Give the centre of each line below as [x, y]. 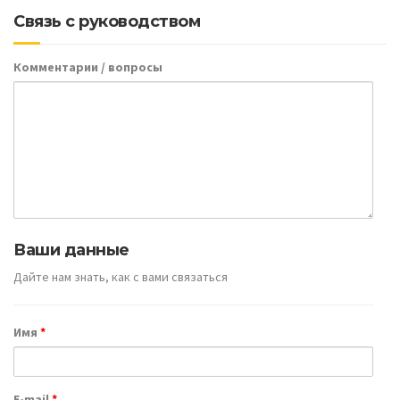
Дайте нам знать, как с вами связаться [121, 277]
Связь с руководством [107, 22]
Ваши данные [71, 250]
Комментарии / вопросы [88, 67]
